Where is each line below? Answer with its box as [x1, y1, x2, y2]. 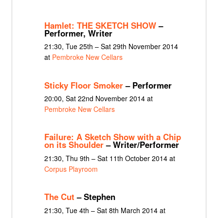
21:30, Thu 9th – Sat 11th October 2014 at [44, 153, 175, 163]
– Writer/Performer [103, 139, 179, 151]
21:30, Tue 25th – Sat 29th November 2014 [44, 41, 178, 52]
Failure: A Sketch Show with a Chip [44, 131, 181, 143]
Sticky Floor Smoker [44, 79, 123, 91]
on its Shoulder [44, 139, 104, 151]
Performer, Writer [44, 27, 112, 39]
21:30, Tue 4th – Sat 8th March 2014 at [44, 205, 165, 215]
